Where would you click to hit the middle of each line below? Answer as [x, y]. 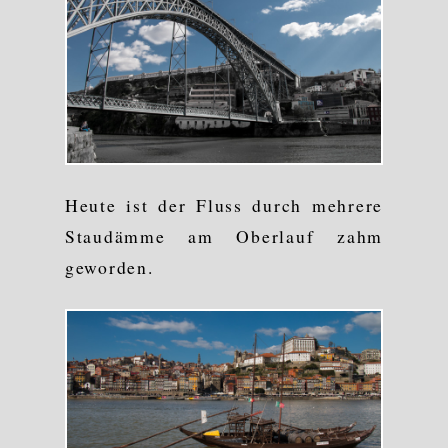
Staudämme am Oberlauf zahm [224, 235]
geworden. [109, 266]
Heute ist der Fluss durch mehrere [224, 204]
